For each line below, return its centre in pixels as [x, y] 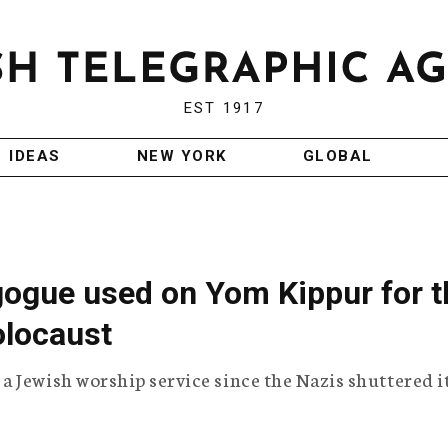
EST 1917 [223, 108]
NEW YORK [181, 156]
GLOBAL [337, 156]
